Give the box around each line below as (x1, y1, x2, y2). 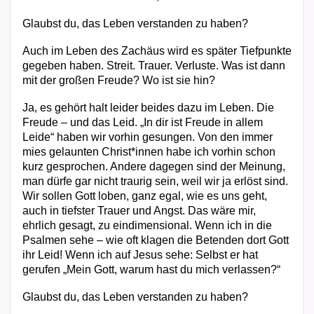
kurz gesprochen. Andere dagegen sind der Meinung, (22, 161, 285, 172)
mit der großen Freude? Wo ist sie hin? (22, 74, 215, 86)
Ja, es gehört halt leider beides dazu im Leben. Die (22, 102, 274, 114)
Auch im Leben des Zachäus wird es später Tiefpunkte (22, 45, 292, 57)
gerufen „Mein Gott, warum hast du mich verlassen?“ (22, 264, 280, 275)
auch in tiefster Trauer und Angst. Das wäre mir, (22, 205, 256, 217)
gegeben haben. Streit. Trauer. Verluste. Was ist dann (22, 60, 285, 71)
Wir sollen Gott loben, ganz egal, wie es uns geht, (22, 190, 267, 202)
